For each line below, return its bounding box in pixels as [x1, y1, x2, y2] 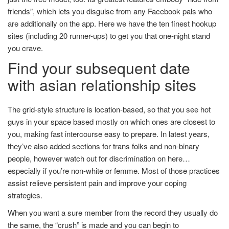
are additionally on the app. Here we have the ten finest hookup [8, 18, 216, 29]
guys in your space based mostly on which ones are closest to [8, 116, 215, 127]
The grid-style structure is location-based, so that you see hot [8, 104, 211, 114]
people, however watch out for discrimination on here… [8, 153, 190, 164]
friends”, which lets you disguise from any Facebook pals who [8, 6, 212, 16]
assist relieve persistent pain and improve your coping [8, 177, 187, 188]
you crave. [8, 42, 43, 53]
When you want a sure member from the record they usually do [8, 207, 218, 218]
